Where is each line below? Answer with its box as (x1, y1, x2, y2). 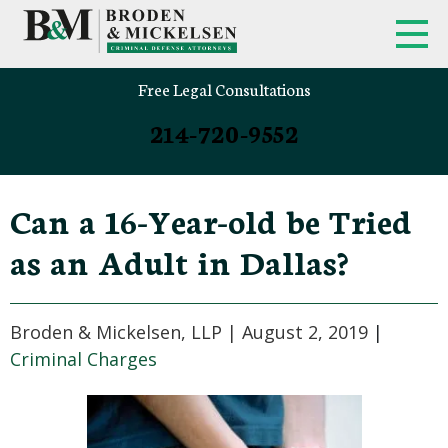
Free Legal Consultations (137, 77, 311, 100)
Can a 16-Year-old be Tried (10, 197, 412, 243)
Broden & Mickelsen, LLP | (10, 320, 242, 344)
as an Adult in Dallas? (10, 238, 349, 284)
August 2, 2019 (242, 320, 368, 344)
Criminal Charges (10, 347, 157, 371)
